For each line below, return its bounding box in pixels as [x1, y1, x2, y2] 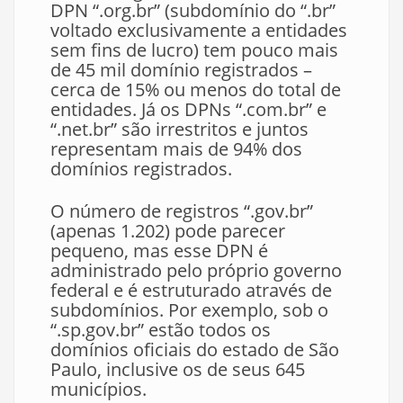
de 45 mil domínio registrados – [50, 58, 312, 83]
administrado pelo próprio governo [50, 258, 342, 283]
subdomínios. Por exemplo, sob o [50, 298, 328, 323]
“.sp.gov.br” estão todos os [50, 318, 271, 343]
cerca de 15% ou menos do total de [50, 77, 341, 103]
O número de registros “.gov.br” [50, 199, 313, 224]
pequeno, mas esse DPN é [50, 238, 268, 264]
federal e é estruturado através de [50, 278, 332, 303]
